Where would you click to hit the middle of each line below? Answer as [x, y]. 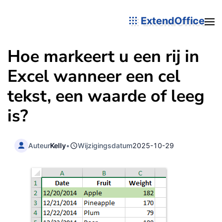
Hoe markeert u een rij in [103, 56]
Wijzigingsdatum [105, 145]
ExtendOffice [171, 21]
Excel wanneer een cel [94, 76]
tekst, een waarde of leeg [106, 96]
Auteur [39, 145]
